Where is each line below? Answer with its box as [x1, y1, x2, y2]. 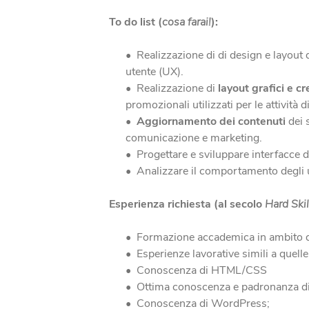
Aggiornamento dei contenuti [136, 114, 286, 129]
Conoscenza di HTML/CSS [136, 263, 267, 278]
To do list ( [108, 14, 162, 30]
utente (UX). [125, 64, 183, 79]
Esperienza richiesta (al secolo [108, 197, 265, 212]
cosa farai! [161, 14, 211, 30]
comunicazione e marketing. [125, 130, 262, 146]
